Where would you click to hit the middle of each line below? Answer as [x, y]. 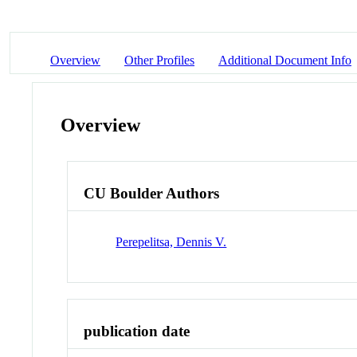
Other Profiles [159, 60]
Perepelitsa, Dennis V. [171, 241]
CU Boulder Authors [152, 194]
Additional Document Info [285, 60]
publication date [137, 331]
